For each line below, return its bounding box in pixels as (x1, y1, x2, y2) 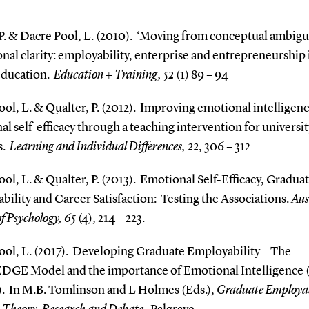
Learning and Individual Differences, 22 (9, 140, 199, 153)
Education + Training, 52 (53, 68, 174, 81)
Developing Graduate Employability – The (72, 245, 291, 258)
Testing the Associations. (160, 192, 291, 206)
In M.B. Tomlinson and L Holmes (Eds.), (8, 283, 217, 297)
